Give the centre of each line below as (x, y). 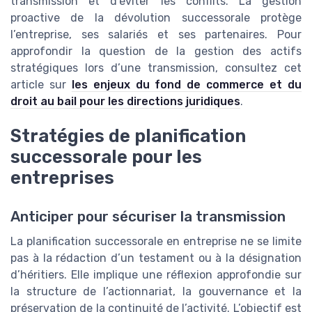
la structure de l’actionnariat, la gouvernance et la (156, 292)
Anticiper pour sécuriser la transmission (148, 217)
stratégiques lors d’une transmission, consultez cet (156, 68)
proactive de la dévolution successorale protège (156, 17)
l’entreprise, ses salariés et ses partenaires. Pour (156, 34)
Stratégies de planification (128, 136)
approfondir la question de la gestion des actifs (156, 51)
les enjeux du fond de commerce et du (187, 84)
